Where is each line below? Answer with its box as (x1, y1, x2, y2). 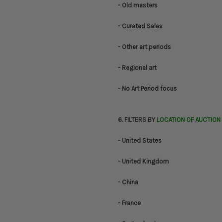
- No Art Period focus (118, 85, 177, 93)
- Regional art (118, 64, 157, 72)
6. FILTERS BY (118, 116, 157, 124)
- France (118, 199, 141, 207)
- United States (118, 137, 162, 145)
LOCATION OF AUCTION (157, 116, 221, 124)
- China (118, 178, 138, 186)
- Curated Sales (118, 22, 163, 30)
